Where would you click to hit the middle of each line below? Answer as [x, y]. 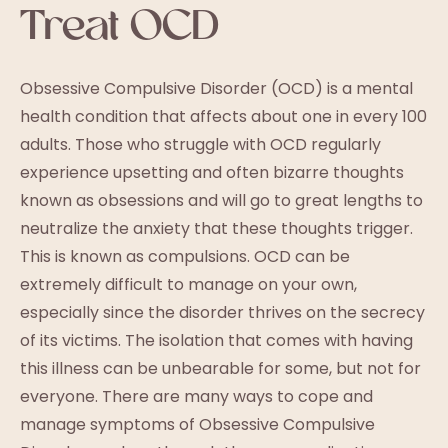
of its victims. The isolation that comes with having [216, 340]
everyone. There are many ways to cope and [196, 396]
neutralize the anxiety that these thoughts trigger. [216, 228]
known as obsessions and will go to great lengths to [221, 200]
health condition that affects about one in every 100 [223, 116]
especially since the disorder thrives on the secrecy [222, 312]
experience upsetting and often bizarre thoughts [212, 172]
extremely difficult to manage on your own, [188, 284]
